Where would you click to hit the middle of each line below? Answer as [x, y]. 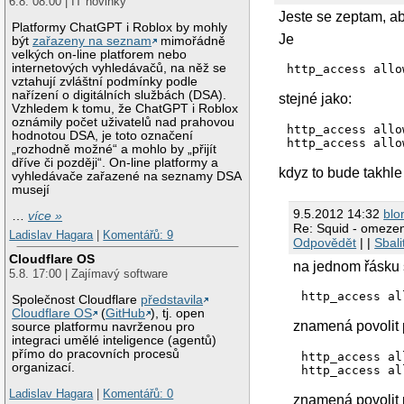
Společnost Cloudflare [77, 299]
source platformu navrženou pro [104, 326]
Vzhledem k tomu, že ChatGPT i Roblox [125, 109]
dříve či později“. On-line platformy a [115, 163]
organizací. [44, 367]
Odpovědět [325, 242]
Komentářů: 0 [138, 394]
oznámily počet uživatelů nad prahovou [124, 123]
